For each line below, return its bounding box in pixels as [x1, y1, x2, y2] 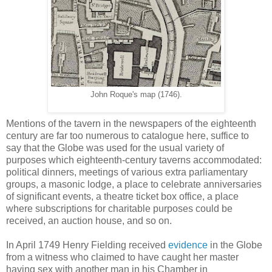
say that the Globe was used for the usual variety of [6, 142, 224, 153]
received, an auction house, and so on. [6, 215, 174, 226]
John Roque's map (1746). [90, 90, 182, 99]
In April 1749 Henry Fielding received [6, 239, 168, 250]
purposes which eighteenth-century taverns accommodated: [6, 154, 262, 165]
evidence [168, 239, 208, 250]
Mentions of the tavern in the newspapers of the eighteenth [6, 118, 256, 129]
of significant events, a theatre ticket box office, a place [6, 191, 239, 202]
